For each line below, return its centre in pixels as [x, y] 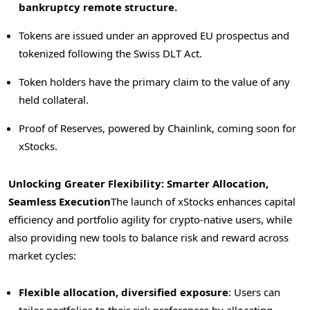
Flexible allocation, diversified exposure [124, 292]
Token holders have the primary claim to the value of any [154, 82]
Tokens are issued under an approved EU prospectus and [154, 36]
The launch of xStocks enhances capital [203, 202]
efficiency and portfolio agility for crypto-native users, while [150, 220]
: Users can [254, 292]
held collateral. [54, 100]
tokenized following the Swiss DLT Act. [110, 54]
